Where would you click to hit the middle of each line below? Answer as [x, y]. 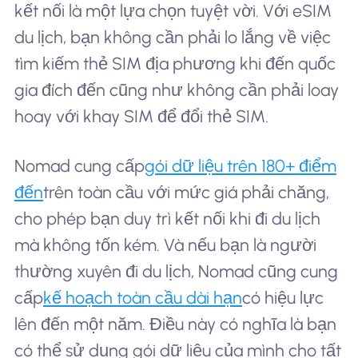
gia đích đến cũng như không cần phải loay [176, 89]
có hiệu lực [282, 297]
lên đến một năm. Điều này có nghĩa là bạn [175, 324]
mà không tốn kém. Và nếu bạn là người [165, 245]
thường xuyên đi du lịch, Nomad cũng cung [176, 271]
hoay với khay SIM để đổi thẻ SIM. [141, 116]
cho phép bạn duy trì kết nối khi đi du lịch [167, 218]
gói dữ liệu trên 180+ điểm [240, 165]
